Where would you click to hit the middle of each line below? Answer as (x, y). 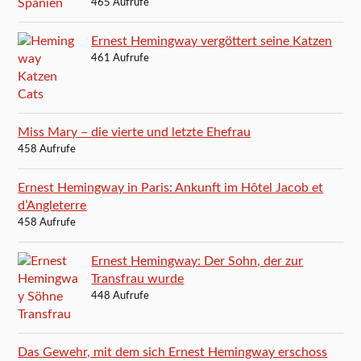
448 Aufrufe (120, 296)
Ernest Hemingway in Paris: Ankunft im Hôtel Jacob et (171, 187)
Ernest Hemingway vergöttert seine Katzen (212, 41)
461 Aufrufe (120, 58)
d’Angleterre (52, 205)
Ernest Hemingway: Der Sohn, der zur (197, 261)
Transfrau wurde (138, 278)
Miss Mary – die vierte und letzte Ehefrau (135, 132)
